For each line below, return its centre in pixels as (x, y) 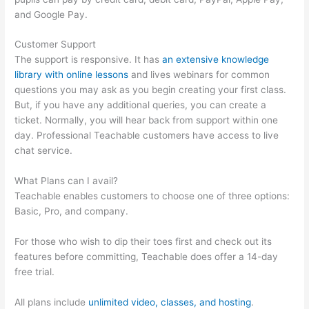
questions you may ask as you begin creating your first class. (151, 90)
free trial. (35, 272)
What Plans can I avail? (67, 181)
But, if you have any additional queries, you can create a (141, 105)
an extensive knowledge (216, 60)
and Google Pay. (51, 14)
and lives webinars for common (199, 75)
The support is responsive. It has (89, 60)
